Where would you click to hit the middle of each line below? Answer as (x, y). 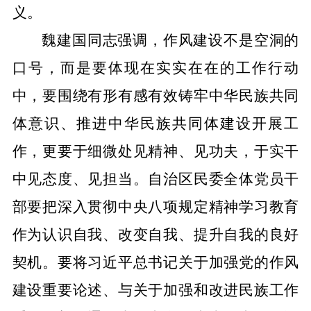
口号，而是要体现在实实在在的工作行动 (155, 68)
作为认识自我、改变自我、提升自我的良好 (155, 235)
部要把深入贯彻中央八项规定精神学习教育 (155, 207)
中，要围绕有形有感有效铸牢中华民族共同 (155, 96)
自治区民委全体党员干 (224, 179)
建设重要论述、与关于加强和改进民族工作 (155, 290)
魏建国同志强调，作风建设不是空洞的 (170, 40)
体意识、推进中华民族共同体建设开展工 (155, 124)
